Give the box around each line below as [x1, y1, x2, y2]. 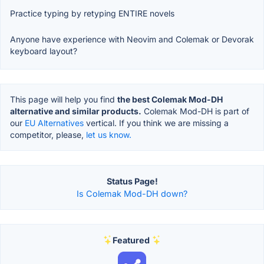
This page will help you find [10, 94, 117, 104]
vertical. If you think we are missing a [84, 117, 229, 128]
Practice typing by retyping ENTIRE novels [10, 8, 174, 18]
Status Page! [106, 176, 158, 186]
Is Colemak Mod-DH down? [77, 188, 187, 199]
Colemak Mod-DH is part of [141, 105, 249, 116]
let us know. [86, 129, 131, 140]
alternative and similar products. [10, 105, 141, 116]
